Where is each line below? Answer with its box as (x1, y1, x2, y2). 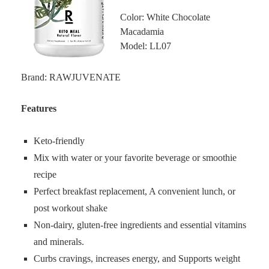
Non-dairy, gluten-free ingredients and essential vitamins (34, 220, 246, 230)
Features (21, 103, 56, 113)
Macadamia (120, 26, 164, 37)
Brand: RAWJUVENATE (21, 72, 121, 82)
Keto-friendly (34, 136, 85, 146)
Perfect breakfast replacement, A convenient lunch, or (34, 186, 235, 196)
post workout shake (34, 203, 107, 213)
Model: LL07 (120, 41, 171, 51)
